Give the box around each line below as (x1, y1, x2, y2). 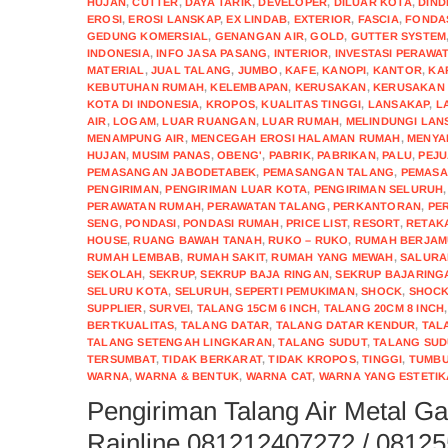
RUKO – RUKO (268, 234, 349, 246)
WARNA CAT (245, 370, 313, 382)
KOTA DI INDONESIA (87, 98, 200, 110)
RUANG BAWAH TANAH (133, 234, 262, 246)
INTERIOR (273, 47, 329, 59)
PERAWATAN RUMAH (87, 200, 201, 212)
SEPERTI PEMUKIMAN (235, 285, 355, 297)
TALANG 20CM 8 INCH (323, 302, 445, 314)
